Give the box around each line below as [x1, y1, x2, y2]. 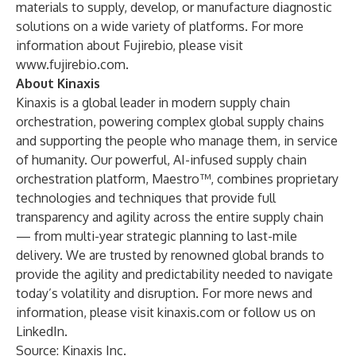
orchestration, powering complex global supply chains [16, 114, 324, 130]
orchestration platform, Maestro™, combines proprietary [16, 171, 339, 187]
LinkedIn [16, 323, 64, 339]
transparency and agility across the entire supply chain [16, 209, 323, 225]
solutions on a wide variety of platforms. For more [16, 18, 304, 34]
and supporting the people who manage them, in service [16, 133, 338, 149]
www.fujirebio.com [16, 56, 126, 72]
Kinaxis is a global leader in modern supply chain [16, 95, 290, 110]
